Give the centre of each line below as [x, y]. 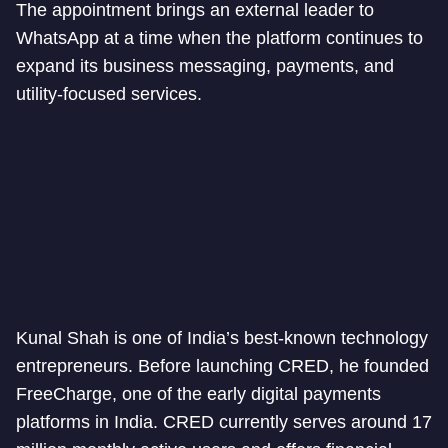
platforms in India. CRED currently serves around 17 [224, 422]
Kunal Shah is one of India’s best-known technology [222, 338]
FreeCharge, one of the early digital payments [198, 394]
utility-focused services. [109, 94]
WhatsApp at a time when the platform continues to [219, 38]
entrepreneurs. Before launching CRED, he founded [222, 366]
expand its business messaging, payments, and [205, 66]
